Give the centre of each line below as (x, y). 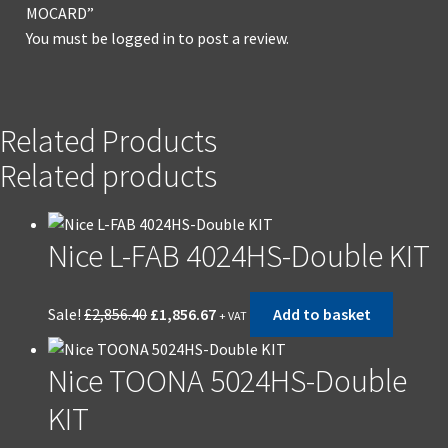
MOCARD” (59, 13)
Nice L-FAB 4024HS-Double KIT (239, 256)
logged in (142, 38)
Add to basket (321, 314)
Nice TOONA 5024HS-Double (227, 381)
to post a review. (231, 38)
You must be (68, 38)
